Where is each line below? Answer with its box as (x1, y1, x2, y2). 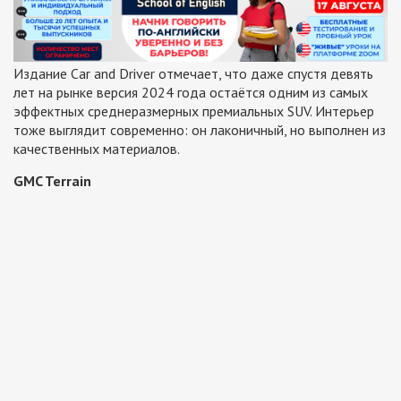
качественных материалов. (13, 139, 180, 158)
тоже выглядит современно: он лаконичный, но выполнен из (13, 120, 386, 139)
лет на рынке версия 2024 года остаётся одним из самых (13, 82, 368, 101)
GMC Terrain (13, 171, 91, 190)
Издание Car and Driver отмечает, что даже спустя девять (13, 64, 373, 82)
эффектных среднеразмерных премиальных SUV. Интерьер (13, 101, 374, 120)
